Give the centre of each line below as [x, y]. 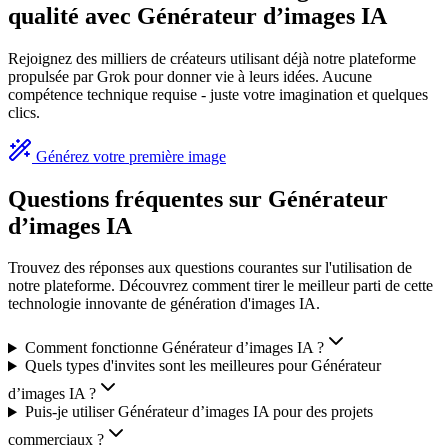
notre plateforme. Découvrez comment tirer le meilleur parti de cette [220, 286]
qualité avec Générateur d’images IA [197, 15]
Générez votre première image [131, 156]
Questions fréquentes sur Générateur [198, 198]
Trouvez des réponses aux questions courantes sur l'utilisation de [210, 268]
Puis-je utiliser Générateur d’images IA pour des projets [198, 412]
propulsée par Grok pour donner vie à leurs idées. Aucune [190, 76]
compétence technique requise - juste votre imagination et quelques [218, 94]
